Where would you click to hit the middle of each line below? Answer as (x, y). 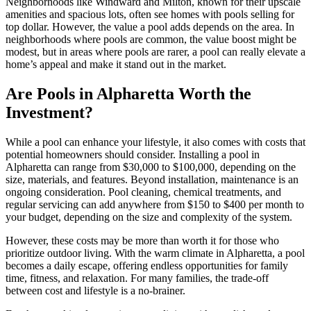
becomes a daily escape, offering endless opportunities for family (147, 266)
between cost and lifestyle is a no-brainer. (95, 291)
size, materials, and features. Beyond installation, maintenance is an (152, 180)
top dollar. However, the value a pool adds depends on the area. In (150, 27)
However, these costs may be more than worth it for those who (142, 241)
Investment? (49, 113)
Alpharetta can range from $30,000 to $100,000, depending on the (151, 167)
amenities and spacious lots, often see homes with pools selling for (150, 15)
